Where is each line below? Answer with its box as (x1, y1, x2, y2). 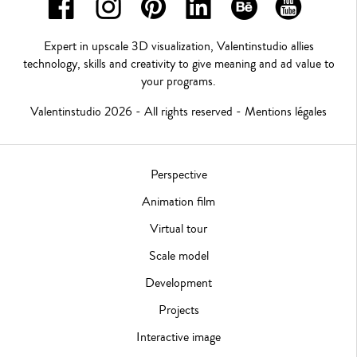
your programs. (141, 72, 216, 90)
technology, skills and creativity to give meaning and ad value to (22, 54, 335, 73)
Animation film (142, 192, 215, 210)
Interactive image (136, 328, 221, 346)
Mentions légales (245, 102, 327, 120)
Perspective (150, 165, 207, 183)
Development (145, 273, 212, 292)
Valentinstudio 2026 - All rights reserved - (30, 102, 245, 120)
